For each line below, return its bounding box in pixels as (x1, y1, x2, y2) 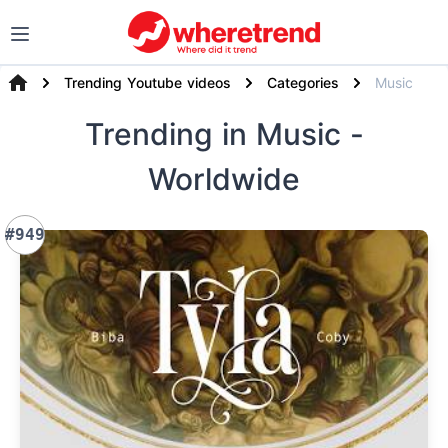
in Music (221, 116, 350, 152)
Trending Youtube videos (64, 74, 231, 91)
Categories (267, 74, 339, 91)
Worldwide (148, 161, 300, 197)
